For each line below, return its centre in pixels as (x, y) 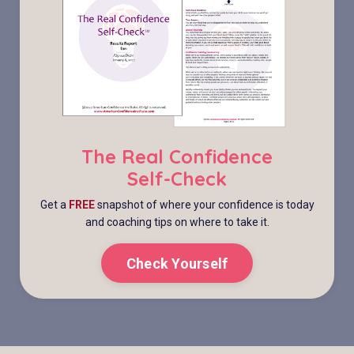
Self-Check (177, 179)
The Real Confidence (177, 157)
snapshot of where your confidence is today (205, 205)
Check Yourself (177, 263)
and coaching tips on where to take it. (177, 222)
